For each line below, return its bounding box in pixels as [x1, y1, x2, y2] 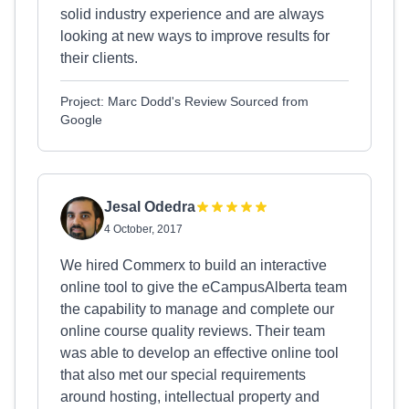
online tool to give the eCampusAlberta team [60, 279, 347, 295]
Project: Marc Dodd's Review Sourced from [60, 94, 309, 109]
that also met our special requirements [60, 367, 306, 383]
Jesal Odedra [104, 199, 195, 215]
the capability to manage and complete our [60, 301, 334, 317]
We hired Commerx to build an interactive [60, 257, 327, 273]
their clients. [60, 50, 138, 66]
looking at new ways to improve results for [60, 28, 330, 44]
